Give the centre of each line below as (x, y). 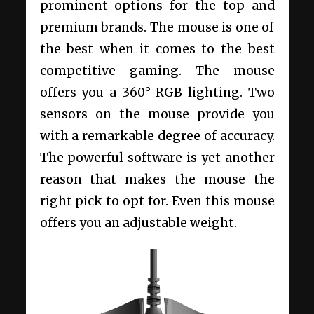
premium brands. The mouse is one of (157, 28)
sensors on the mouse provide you (157, 115)
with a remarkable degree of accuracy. (157, 136)
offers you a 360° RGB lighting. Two (157, 93)
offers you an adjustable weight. (139, 223)
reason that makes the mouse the (157, 180)
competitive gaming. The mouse (157, 71)
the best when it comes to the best (157, 49)
